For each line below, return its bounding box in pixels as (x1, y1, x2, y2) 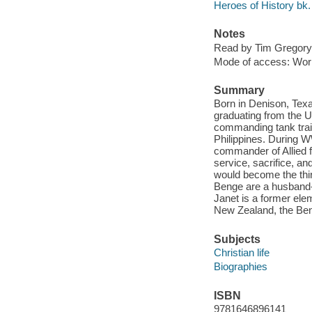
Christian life (213, 247, 270, 259)
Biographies (213, 260, 267, 273)
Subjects (213, 233, 260, 245)
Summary (213, 84, 265, 96)
